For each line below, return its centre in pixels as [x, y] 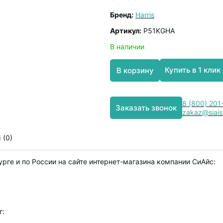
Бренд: [122, 15]
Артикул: [126, 31]
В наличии [127, 47]
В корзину [135, 70]
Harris [145, 15]
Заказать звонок [146, 108]
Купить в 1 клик [193, 70]
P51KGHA [158, 31]
